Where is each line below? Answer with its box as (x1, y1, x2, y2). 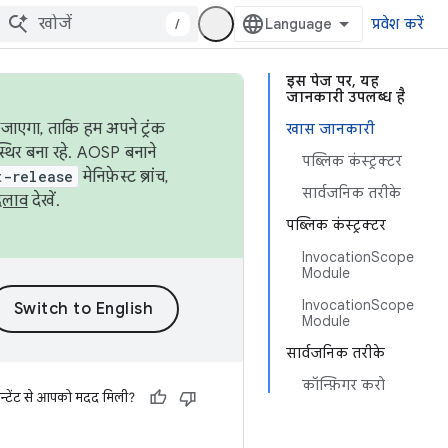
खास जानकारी (286, 120, 375, 138)
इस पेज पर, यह (286, 72, 379, 90)
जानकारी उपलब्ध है (286, 88, 405, 106)
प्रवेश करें (370, 15, 424, 33)
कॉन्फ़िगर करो (302, 376, 385, 394)
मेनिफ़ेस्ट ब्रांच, (78, 167, 168, 187)
